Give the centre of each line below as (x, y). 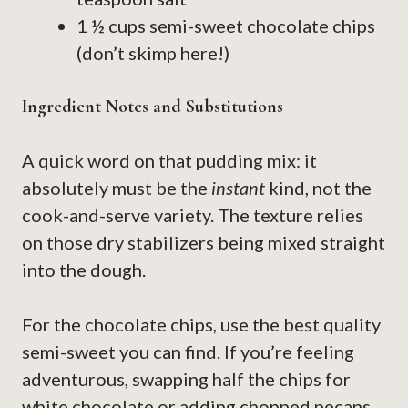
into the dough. (84, 270)
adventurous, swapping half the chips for (186, 379)
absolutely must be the (117, 188)
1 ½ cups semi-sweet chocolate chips (226, 26)
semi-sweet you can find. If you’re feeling (188, 352)
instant (238, 188)
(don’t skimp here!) (153, 53)
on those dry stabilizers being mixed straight (204, 243)
